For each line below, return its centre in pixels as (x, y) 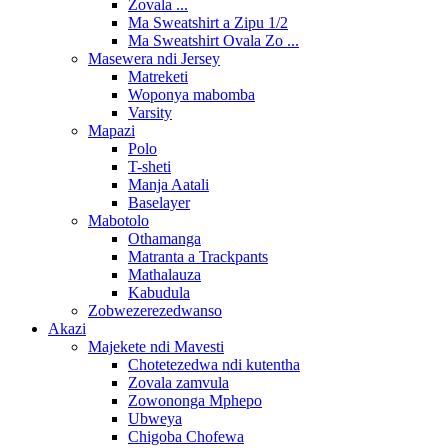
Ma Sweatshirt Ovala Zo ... (213, 40)
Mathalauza (164, 274)
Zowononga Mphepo (195, 400)
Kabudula (159, 292)
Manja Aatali (168, 184)
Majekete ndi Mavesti (156, 346)
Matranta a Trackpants (198, 256)
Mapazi (111, 130)
